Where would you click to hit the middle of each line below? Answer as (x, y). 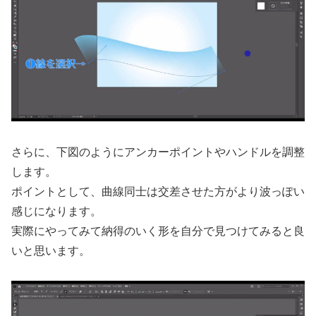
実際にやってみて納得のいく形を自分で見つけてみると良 (158, 230)
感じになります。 (56, 211)
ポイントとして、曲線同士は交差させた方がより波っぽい (158, 191)
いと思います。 (51, 250)
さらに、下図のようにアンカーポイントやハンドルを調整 (158, 151)
